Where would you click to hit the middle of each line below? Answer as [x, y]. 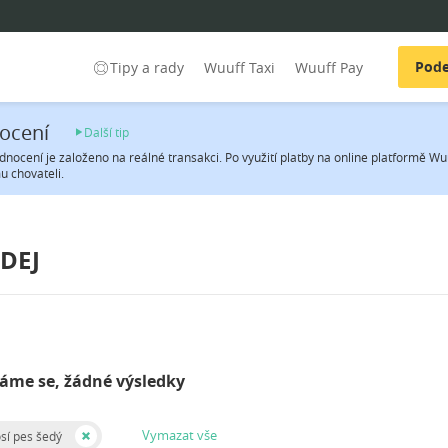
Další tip [106, 132]
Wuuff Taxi [239, 67]
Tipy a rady [147, 67]
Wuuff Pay [329, 67]
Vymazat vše [179, 435]
